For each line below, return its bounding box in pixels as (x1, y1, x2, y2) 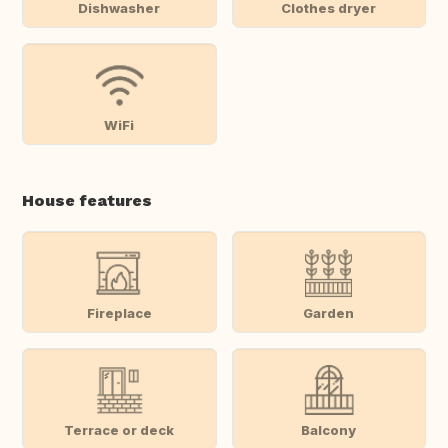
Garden (303, 304, 355, 321)
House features (22, 191, 152, 211)
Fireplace (86, 304, 152, 321)
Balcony (301, 421, 357, 438)
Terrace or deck (64, 421, 175, 438)
